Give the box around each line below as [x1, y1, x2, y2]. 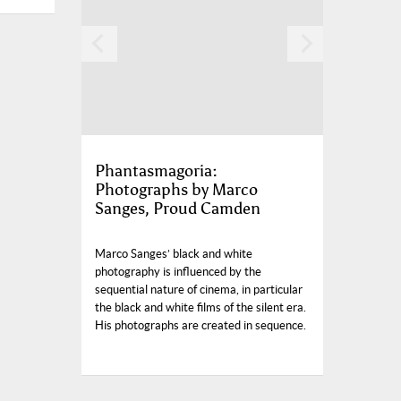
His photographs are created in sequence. [95, 318, 306, 332]
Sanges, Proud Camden [95, 198, 260, 218]
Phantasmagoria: [95, 160, 218, 181]
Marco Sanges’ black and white [95, 246, 252, 260]
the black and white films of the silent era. [95, 300, 306, 314]
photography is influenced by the [95, 264, 261, 278]
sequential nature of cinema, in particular [95, 282, 303, 296]
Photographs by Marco [95, 179, 258, 200]
